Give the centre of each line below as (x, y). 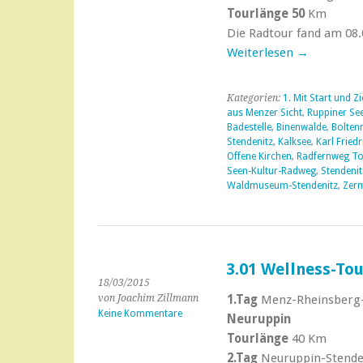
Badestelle (249, 127)
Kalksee (294, 142)
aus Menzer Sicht (264, 113)
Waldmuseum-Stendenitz (282, 186)
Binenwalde (301, 127)
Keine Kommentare (140, 314)
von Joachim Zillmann (148, 298)
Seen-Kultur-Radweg (271, 171)
